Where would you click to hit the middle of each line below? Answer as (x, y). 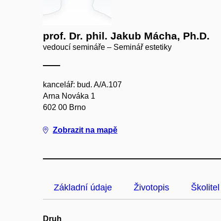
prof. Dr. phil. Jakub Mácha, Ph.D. (126, 36)
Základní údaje (83, 187)
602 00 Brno (64, 107)
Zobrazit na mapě (85, 130)
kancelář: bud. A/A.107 (82, 85)
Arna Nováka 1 (69, 96)
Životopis (151, 187)
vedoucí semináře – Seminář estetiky (107, 47)
